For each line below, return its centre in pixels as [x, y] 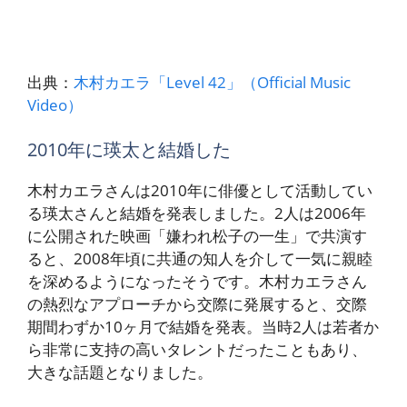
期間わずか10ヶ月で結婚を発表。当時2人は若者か [203, 327]
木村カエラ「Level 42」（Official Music [212, 82]
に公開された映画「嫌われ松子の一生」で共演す [197, 236]
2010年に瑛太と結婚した [129, 150]
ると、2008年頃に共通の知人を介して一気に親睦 [200, 259]
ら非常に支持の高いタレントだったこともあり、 [197, 350]
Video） [55, 104]
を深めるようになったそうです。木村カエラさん [197, 282]
